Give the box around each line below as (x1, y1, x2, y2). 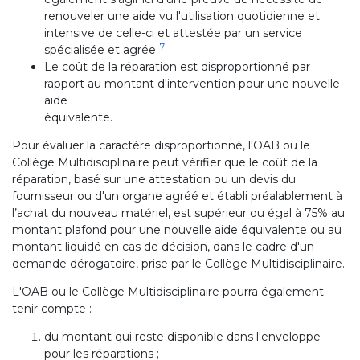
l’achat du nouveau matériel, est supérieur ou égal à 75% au (12, 206, 345, 220)
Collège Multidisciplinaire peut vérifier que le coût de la (12, 155, 317, 170)
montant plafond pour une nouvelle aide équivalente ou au (12, 223, 342, 237)
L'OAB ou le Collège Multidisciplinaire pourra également (12, 284, 324, 299)
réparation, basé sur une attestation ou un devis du (12, 172, 296, 186)
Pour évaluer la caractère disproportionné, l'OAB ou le (12, 138, 310, 153)
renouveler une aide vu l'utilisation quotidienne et (44, 9, 320, 23)
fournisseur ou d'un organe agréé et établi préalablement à (12, 189, 342, 203)
